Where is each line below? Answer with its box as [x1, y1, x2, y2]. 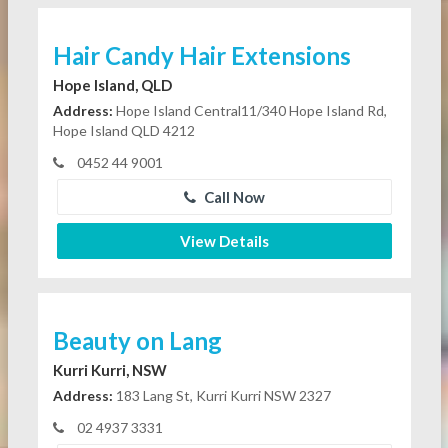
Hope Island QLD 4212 [52, 122, 195, 140]
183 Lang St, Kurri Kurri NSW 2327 [112, 387, 331, 405]
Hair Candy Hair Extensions [52, 41, 351, 71]
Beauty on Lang [52, 326, 222, 356]
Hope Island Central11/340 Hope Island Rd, [112, 102, 387, 120]
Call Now [200, 188, 265, 207]
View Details [179, 232, 269, 251]
